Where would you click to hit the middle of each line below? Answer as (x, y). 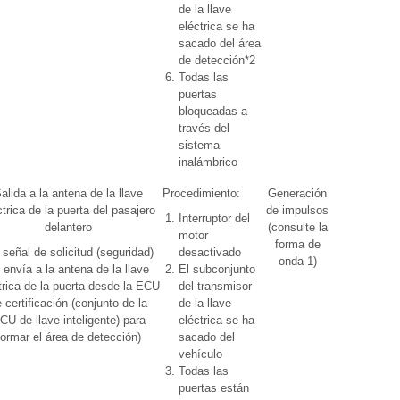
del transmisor (215, 286)
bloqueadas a (213, 111)
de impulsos (297, 210)
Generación (297, 193)
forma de (297, 244)
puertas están (214, 388)
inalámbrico (208, 162)
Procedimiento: (201, 193)
